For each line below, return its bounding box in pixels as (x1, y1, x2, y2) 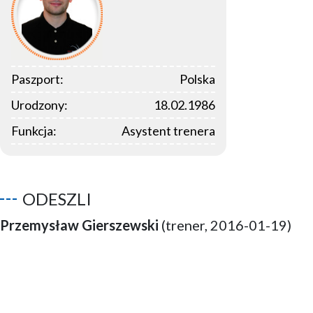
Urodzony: (11, 96, 68, 112)
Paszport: (11, 71, 64, 87)
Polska (180, 71, 215, 87)
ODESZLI (22, 188, 92, 209)
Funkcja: (11, 122, 57, 138)
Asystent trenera (122, 122, 215, 138)
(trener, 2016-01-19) (159, 216, 291, 233)
